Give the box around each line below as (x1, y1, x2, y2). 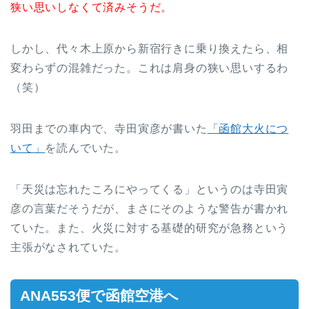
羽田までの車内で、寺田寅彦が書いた (10, 122, 208, 134)
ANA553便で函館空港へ (20, 287, 179, 303)
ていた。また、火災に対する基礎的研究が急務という (10, 221, 289, 234)
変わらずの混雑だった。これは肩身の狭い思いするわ (10, 61, 289, 74)
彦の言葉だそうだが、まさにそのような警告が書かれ (10, 202, 289, 215)
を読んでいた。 (45, 141, 127, 154)
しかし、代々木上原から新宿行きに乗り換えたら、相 (10, 42, 289, 54)
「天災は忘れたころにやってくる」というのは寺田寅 (10, 183, 289, 195)
